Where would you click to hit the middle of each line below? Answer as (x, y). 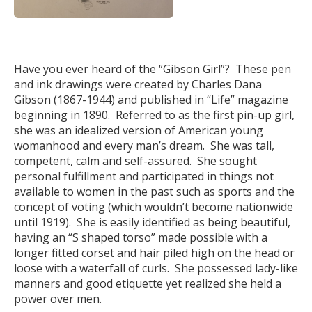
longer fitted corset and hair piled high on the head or (154, 252)
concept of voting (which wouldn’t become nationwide (154, 206)
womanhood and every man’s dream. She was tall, (144, 145)
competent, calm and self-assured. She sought (135, 161)
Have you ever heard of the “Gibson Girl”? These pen (153, 69)
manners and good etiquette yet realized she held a (148, 283)
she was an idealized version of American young (139, 130)
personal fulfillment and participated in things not (144, 176)
